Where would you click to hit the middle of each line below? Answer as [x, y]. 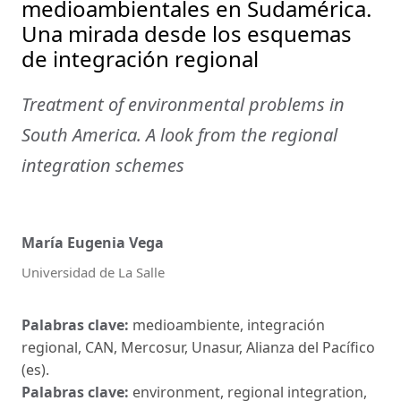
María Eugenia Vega [93, 243]
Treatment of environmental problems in [183, 104]
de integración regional [140, 58]
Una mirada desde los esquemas [187, 33]
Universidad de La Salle [93, 273]
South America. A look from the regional [179, 134]
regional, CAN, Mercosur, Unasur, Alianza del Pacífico [198, 348]
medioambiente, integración [229, 325]
